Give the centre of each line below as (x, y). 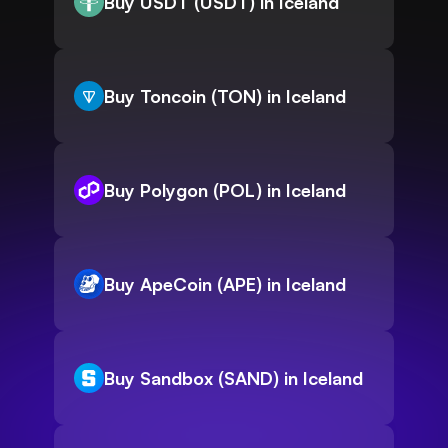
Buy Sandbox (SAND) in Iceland (233, 378)
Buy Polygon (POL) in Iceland (225, 190)
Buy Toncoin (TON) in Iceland (225, 96)
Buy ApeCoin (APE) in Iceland (225, 284)
